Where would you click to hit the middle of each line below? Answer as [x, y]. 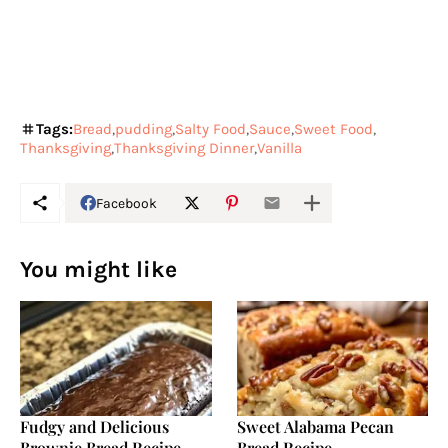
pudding [143, 129]
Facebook [126, 203]
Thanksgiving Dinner [184, 148]
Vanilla [279, 148]
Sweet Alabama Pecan [315, 427]
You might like [98, 270]
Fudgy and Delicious [94, 427]
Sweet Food [333, 129]
